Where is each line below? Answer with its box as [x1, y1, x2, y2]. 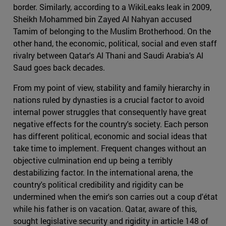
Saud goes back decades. [13, 62, 105, 73]
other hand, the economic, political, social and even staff [13, 37, 217, 48]
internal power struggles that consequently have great [13, 106, 207, 117]
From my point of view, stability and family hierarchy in [13, 82, 210, 93]
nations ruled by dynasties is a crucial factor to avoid [13, 94, 204, 105]
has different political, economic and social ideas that [13, 130, 207, 141]
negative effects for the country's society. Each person [13, 118, 208, 129]
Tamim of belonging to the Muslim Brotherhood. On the [13, 25, 211, 36]
